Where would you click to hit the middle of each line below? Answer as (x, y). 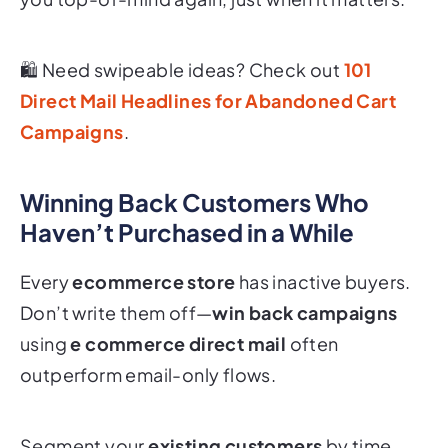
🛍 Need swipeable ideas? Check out (182, 69)
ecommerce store (154, 281)
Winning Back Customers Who (194, 201)
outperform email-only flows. (148, 374)
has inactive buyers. (323, 281)
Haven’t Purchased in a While (187, 231)
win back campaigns (305, 312)
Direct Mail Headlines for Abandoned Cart (208, 100)
